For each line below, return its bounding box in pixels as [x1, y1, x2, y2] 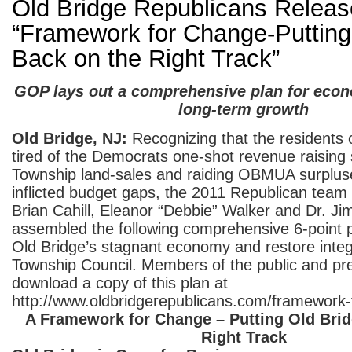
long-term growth [178, 101, 309, 118]
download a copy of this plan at [12, 274, 228, 291]
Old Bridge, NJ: [12, 130, 127, 147]
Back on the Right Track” [12, 45, 280, 72]
